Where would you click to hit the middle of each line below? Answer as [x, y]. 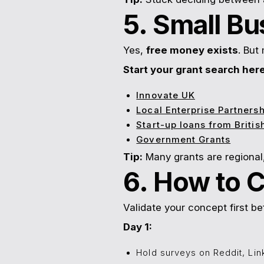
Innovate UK [166, 96]
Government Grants [184, 140]
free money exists [192, 50]
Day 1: [137, 227]
